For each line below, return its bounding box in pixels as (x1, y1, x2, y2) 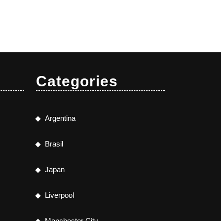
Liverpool (45, 190, 74, 199)
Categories (36, 73, 118, 89)
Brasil (45, 139, 63, 148)
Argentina (45, 113, 75, 122)
